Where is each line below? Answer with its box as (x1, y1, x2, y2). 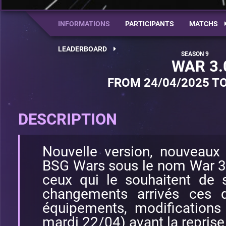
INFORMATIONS (58, 20, 110, 28)
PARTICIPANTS (125, 20, 174, 28)
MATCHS (189, 20, 219, 28)
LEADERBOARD (58, 45, 108, 53)
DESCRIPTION (18, 110, 117, 129)
